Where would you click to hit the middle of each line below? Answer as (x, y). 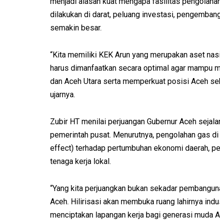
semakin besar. (76, 28)
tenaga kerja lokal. (81, 161)
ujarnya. (63, 95)
